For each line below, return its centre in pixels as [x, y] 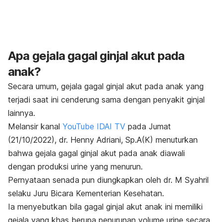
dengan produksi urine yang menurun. [75, 167]
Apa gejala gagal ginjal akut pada [96, 56]
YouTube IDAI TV [94, 127]
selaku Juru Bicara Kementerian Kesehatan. [86, 194]
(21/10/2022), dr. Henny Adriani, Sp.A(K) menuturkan [103, 140]
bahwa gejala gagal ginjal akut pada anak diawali [96, 153]
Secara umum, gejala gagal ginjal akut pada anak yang [106, 86]
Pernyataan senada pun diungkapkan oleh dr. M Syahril [108, 180]
